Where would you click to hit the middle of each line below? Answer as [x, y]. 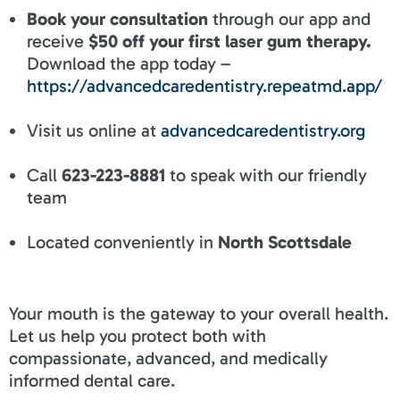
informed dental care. [92, 380]
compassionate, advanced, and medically [168, 358]
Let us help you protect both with [137, 335]
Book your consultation [117, 18]
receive [58, 41]
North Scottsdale [285, 242]
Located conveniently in [122, 242]
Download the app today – [129, 63]
